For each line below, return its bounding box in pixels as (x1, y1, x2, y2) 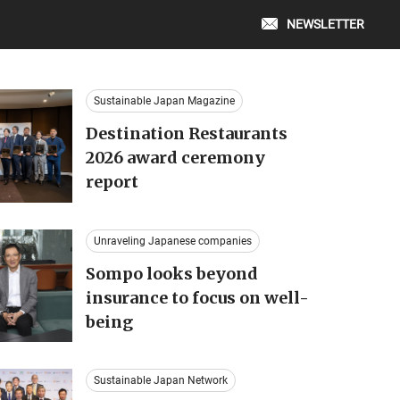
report (85, 171, 138, 192)
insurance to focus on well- (85, 287, 309, 308)
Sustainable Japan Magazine (93, 95, 235, 107)
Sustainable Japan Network (93, 374, 228, 387)
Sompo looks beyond (85, 262, 258, 284)
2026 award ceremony (85, 147, 265, 168)
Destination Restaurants (85, 123, 287, 144)
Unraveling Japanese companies (93, 234, 252, 247)
